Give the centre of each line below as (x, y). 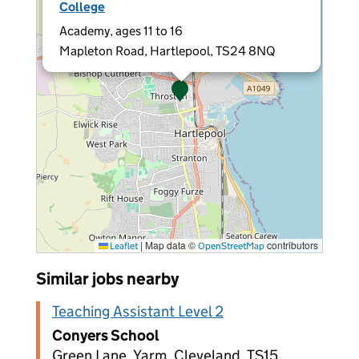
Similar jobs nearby (107, 279)
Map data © (170, 245)
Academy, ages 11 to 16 (121, 31)
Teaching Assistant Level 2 (138, 311)
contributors (291, 245)
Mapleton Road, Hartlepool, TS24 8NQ (167, 51)
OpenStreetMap (231, 246)
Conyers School (106, 335)
